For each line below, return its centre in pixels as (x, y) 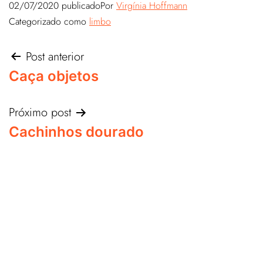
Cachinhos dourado (76, 132)
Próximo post (40, 112)
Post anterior (55, 57)
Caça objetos (54, 76)
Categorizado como (49, 21)
